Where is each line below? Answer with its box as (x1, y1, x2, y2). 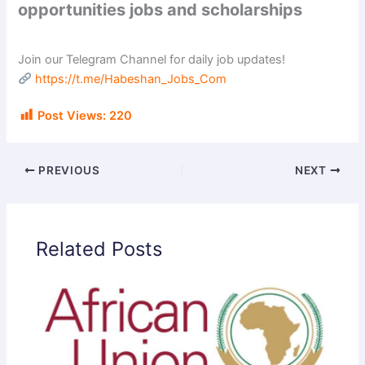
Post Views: (37, 108, 107, 124)
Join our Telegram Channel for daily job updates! (18, 51, 286, 67)
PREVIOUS (35, 163, 100, 177)
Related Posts (36, 236, 163, 261)
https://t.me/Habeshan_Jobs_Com (35, 71, 227, 86)
